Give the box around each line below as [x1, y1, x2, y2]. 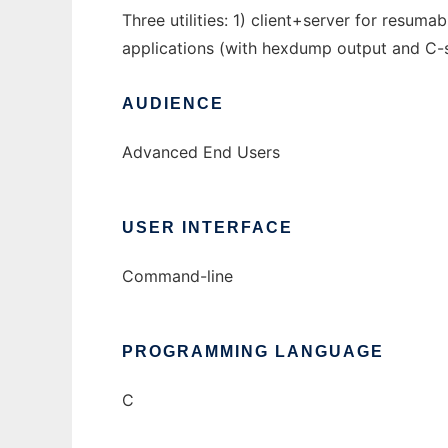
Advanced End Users [122, 142, 280, 163]
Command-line [122, 266, 233, 287]
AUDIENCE [122, 95, 224, 113]
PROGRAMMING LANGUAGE [122, 343, 384, 361]
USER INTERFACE [122, 219, 293, 237]
